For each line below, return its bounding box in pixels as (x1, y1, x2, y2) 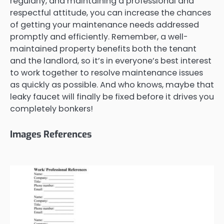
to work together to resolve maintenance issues (10, 67, 203, 79)
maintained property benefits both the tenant (10, 43, 196, 55)
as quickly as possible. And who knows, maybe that (10, 79, 214, 91)
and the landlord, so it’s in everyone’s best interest (10, 55, 211, 67)
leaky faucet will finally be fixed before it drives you (10, 91, 214, 103)
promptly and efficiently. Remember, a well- (10, 31, 188, 43)
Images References (10, 127, 91, 140)
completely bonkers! (10, 103, 93, 115)
